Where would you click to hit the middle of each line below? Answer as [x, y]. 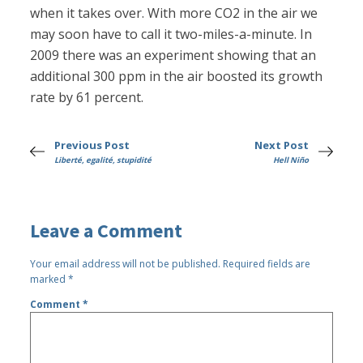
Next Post [281, 145]
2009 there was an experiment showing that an [173, 56]
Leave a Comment [107, 230]
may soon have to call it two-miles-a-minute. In [171, 34]
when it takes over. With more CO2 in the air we [174, 13]
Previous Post [92, 145]
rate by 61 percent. [87, 98]
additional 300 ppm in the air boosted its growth [177, 77]
